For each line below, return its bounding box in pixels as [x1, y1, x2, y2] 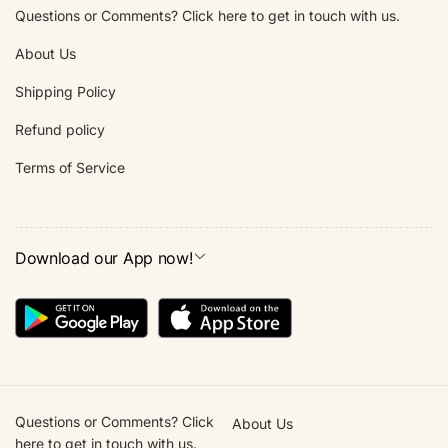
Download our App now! [15, 247, 193, 268]
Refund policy [15, 120, 105, 138]
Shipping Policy [15, 82, 116, 100]
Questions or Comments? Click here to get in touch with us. [15, 6, 400, 24]
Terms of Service [15, 158, 125, 176]
